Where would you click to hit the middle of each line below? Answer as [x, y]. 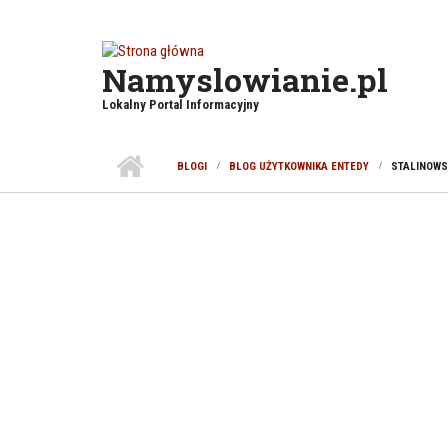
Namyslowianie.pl [245, 79]
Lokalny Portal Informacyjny [180, 104]
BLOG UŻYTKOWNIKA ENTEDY [299, 166]
